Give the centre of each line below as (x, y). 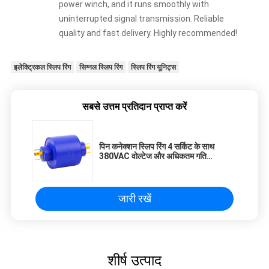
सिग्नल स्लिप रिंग (101, 68)
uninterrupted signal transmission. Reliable (141, 19)
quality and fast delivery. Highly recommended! (148, 33)
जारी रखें (134, 199)
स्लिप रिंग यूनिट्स (153, 68)
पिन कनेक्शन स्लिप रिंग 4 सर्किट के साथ (157, 147)
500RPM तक (122, 166)
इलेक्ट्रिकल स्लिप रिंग (42, 68)
